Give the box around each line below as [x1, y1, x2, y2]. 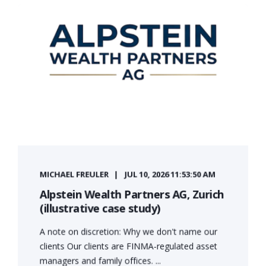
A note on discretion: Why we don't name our [39, 225, 217, 237]
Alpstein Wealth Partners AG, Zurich [39, 186, 224, 201]
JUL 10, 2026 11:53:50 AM [124, 168, 216, 180]
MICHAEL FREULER [39, 168, 109, 180]
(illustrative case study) [39, 200, 160, 216]
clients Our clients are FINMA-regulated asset [39, 240, 217, 252]
